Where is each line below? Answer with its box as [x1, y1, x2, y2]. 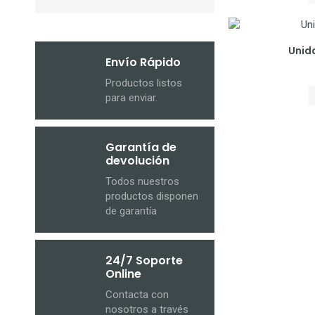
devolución [105, 152, 169, 169]
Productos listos [105, 76, 182, 89]
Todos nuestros [105, 174, 179, 188]
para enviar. [105, 91, 157, 104]
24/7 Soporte [105, 252, 183, 269]
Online [105, 265, 141, 282]
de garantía [105, 204, 157, 217]
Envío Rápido [105, 53, 181, 70]
